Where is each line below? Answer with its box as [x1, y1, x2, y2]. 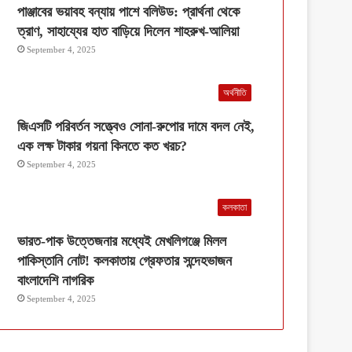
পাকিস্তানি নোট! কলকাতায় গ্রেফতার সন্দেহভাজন [17, 252, 233, 269]
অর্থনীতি [223, 86, 247, 98]
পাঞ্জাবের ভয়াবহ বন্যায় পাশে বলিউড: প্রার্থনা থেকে [17, 3, 240, 20]
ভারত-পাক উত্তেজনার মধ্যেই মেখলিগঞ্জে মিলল [17, 233, 227, 249]
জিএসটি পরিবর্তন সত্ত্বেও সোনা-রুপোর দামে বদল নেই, [17, 118, 255, 134]
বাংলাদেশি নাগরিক [17, 272, 94, 288]
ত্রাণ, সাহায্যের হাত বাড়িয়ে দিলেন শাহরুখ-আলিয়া [17, 23, 240, 39]
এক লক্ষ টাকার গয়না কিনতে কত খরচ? [17, 137, 188, 154]
